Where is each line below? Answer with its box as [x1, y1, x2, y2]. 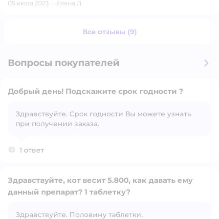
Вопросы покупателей [8, 57, 119, 68]
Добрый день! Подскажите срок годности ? [8, 87, 183, 96]
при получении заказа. [16, 119, 99, 128]
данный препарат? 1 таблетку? [8, 187, 131, 197]
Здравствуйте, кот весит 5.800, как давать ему [8, 175, 193, 185]
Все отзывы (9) [82, 27, 137, 36]
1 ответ [20, 146, 44, 154]
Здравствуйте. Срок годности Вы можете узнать [16, 109, 191, 118]
